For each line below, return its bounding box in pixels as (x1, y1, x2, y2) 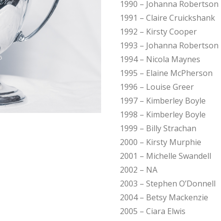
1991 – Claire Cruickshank (120, 12, 216, 23)
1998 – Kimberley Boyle (120, 109, 206, 120)
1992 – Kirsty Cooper (120, 26, 197, 37)
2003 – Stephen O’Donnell (120, 178, 216, 189)
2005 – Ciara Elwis (120, 205, 186, 217)
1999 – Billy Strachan (120, 122, 197, 134)
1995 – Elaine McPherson (120, 67, 213, 78)
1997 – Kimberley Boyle (120, 95, 206, 106)
